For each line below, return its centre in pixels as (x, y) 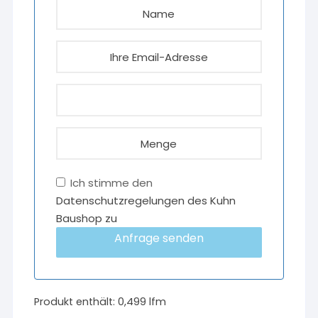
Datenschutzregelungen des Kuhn (146, 201)
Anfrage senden (159, 238)
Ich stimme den (110, 183)
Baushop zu (87, 218)
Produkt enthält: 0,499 (92, 302)
